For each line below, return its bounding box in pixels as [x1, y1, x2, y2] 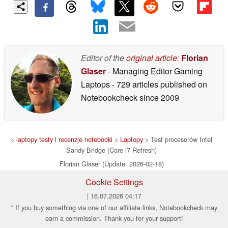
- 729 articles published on [112, 78, 207, 90]
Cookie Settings [85, 176, 143, 188]
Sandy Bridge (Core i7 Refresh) [66, 145, 157, 155]
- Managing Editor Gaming [106, 65, 203, 77]
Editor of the [81, 51, 126, 64]
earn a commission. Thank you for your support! [45, 213, 183, 223]
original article [126, 51, 177, 64]
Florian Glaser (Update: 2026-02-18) [59, 158, 164, 168]
